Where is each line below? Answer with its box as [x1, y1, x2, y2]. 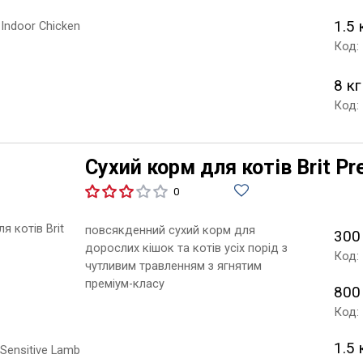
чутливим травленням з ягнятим [84, 258, 262, 273]
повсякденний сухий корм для [84, 222, 255, 237]
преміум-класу [84, 275, 164, 291]
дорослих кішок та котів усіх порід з [84, 240, 288, 255]
